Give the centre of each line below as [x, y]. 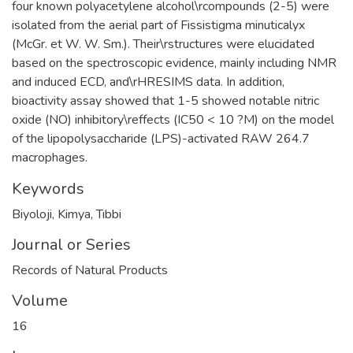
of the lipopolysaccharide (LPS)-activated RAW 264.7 [161, 138]
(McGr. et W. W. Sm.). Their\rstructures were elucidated [163, 44]
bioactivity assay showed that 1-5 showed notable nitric [165, 100]
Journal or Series [71, 244]
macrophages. [50, 157]
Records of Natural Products [90, 270]
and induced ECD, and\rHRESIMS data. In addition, [148, 82]
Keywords [48, 188]
